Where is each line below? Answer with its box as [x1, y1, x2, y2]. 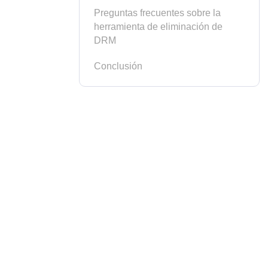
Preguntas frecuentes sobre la [94, 8, 221, 18]
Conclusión [94, 61, 142, 71]
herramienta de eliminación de [94, 22, 223, 32]
